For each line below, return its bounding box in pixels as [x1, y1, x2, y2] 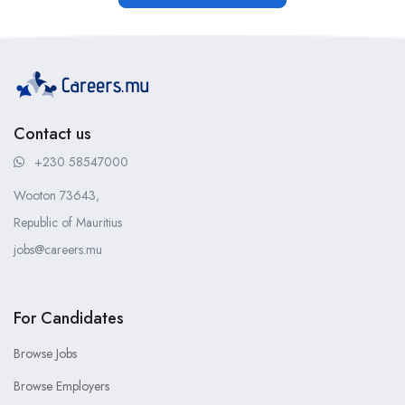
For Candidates [14, 306, 124, 331]
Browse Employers [14, 377, 109, 396]
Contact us [14, 122, 91, 146]
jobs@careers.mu [14, 240, 102, 259]
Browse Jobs [14, 344, 77, 363]
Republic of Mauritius [14, 213, 122, 232]
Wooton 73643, [14, 186, 99, 205]
